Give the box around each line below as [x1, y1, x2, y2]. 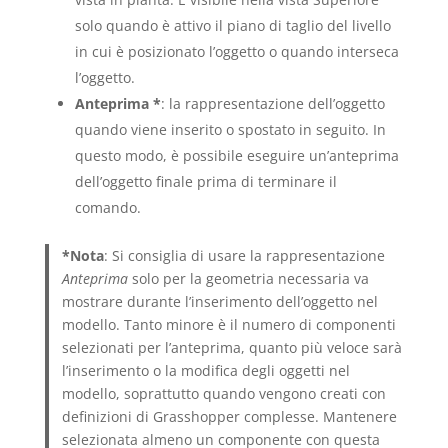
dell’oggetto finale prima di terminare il [74, 171, 337, 191]
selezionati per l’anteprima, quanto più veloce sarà [62, 337, 403, 357]
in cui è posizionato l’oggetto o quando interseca [74, 41, 399, 61]
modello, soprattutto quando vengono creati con [62, 383, 387, 403]
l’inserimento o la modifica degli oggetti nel [62, 360, 351, 380]
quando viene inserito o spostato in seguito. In [74, 119, 386, 139]
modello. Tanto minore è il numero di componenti [62, 314, 397, 334]
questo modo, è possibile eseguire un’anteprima [74, 145, 399, 165]
